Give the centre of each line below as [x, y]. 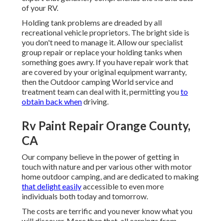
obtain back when [52, 102]
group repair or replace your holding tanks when [102, 52]
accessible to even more [123, 186]
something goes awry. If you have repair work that [105, 62]
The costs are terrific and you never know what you [107, 211]
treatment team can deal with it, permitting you [101, 92]
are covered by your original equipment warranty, [104, 72]
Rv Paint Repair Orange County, [106, 126]
